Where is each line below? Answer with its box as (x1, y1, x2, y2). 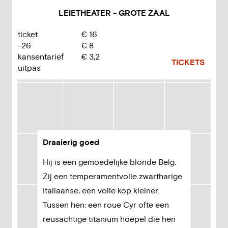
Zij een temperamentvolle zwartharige (43, 172, 182, 182)
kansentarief (18, 52, 64, 62)
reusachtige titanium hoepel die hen (43, 214, 176, 224)
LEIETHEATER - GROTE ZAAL (58, 8, 170, 18)
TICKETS (172, 58, 205, 68)
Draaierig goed (43, 137, 101, 148)
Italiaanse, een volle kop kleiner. (43, 186, 159, 196)
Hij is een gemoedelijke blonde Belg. (43, 157, 176, 167)
